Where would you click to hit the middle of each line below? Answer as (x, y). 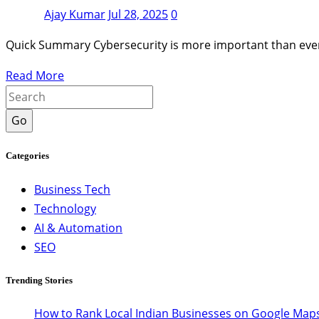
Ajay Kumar (75, 15)
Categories (27, 156)
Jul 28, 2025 (138, 15)
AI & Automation (78, 228)
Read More (35, 76)
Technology (65, 208)
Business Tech (72, 189)
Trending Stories (39, 280)
